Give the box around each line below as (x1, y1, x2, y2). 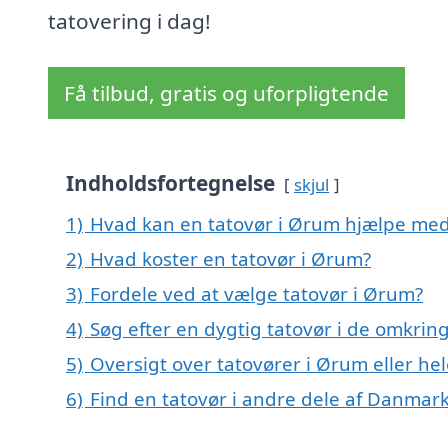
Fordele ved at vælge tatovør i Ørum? (90, 281, 423, 307)
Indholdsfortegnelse (66, 169, 275, 198)
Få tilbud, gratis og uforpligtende (64, 79, 389, 108)
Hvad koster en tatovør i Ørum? (90, 246, 371, 272)
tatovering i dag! (48, 7, 211, 36)
